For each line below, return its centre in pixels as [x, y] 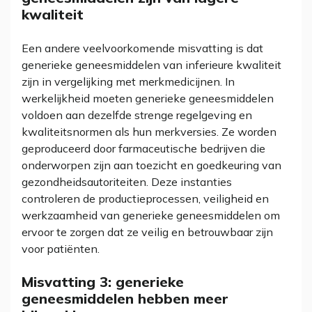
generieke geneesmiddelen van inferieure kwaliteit [151, 65]
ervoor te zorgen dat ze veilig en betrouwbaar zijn [147, 232]
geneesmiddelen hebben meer [125, 298]
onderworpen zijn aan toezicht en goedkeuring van [151, 165]
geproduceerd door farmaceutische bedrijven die [143, 148]
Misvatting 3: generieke [103, 282]
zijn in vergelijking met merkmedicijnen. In [128, 81]
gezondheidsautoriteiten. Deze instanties [127, 182]
